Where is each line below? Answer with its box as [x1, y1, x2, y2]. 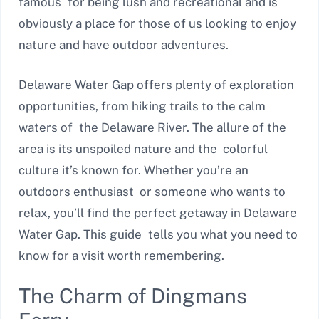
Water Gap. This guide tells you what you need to [19, 226, 298, 241]
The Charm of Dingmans [19, 283, 247, 309]
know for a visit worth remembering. [19, 248, 224, 263]
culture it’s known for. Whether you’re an [19, 162, 249, 177]
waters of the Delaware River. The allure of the [19, 120, 286, 135]
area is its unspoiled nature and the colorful [19, 141, 268, 156]
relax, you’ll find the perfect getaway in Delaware [19, 205, 297, 220]
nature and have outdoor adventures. [19, 38, 229, 53]
